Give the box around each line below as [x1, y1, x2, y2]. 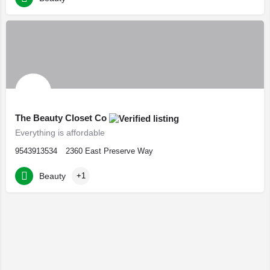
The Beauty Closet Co [15, 112, 109, 123]
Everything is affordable [15, 128, 105, 137]
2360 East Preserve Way [66, 146, 153, 155]
